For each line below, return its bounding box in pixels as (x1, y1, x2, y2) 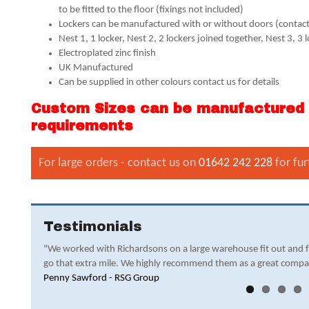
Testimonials (43, 219, 143, 235)
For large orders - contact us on (39, 157, 199, 170)
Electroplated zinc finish (59, 48, 159, 59)
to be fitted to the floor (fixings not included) (59, 5, 244, 16)
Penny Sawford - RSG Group (43, 272, 160, 283)
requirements (31, 119, 134, 134)
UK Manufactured (59, 63, 134, 74)
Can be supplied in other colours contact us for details (59, 77, 280, 88)
